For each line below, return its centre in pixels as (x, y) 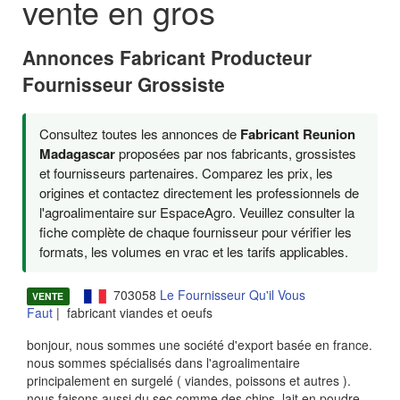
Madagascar (77, 153)
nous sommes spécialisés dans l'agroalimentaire (163, 363)
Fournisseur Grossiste (124, 84)
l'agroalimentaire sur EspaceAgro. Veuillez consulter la (197, 212)
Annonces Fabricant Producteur (167, 58)
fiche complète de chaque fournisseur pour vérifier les (196, 231)
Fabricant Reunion (298, 133)
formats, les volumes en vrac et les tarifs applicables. (194, 251)
